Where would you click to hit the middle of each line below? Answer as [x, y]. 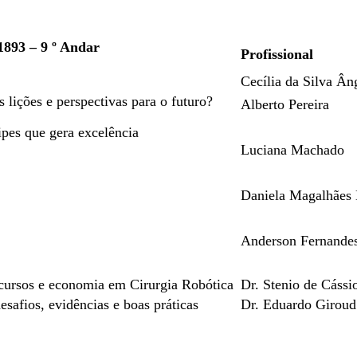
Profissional [277, 54]
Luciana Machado [292, 150]
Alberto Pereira [285, 104]
